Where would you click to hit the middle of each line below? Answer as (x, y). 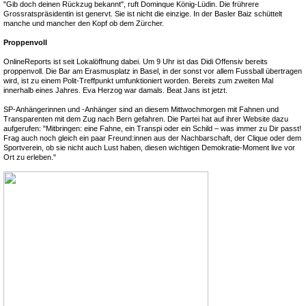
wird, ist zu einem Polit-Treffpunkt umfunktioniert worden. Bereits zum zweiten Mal (138, 81)
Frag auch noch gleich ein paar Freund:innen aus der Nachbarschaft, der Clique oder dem (152, 138)
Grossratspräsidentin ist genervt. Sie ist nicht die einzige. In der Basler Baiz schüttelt (143, 14)
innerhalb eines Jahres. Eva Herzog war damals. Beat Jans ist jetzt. (115, 90)
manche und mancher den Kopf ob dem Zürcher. (84, 23)
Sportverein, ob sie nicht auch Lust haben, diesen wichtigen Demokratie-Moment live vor (149, 148)
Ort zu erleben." (30, 157)
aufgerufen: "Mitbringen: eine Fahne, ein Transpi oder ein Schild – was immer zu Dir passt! (152, 128)
